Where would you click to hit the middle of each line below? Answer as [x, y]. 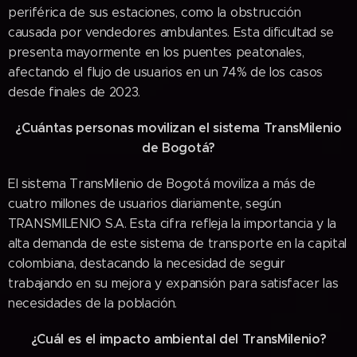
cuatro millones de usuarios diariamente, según [145, 203]
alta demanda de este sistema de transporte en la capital [178, 243]
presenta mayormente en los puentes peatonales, [156, 52]
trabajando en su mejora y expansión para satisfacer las [173, 283]
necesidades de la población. [93, 303]
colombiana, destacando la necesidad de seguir [147, 263]
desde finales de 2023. [74, 92]
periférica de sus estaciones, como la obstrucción [155, 12]
